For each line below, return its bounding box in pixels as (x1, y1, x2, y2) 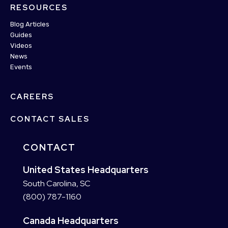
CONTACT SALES (10, 114, 90, 125)
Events (10, 63, 32, 71)
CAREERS (10, 92, 54, 102)
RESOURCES (10, 3, 68, 13)
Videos (10, 42, 32, 50)
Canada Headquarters (23, 215, 119, 227)
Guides (10, 31, 32, 39)
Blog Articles (10, 20, 49, 28)
